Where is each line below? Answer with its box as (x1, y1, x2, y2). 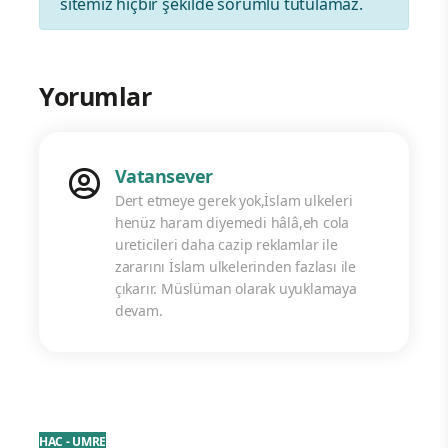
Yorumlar (39, 79, 151, 114)
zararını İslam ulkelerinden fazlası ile (114, 257, 357, 277)
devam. (114, 301, 163, 321)
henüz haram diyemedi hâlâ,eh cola (114, 213, 350, 233)
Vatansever (114, 164, 213, 189)
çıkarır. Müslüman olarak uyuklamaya (114, 279, 357, 299)
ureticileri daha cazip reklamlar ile (114, 235, 338, 255)
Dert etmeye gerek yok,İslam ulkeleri (114, 191, 353, 211)
